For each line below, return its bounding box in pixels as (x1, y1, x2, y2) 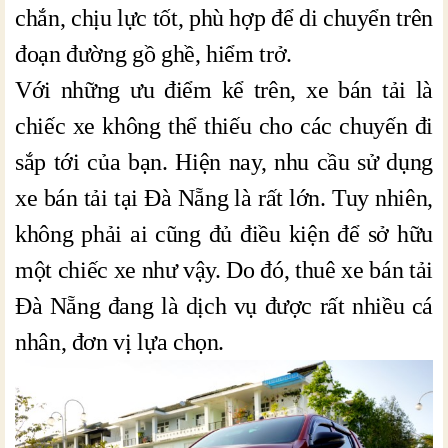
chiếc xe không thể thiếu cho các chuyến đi (15, 112, 433, 139)
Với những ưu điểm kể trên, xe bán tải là (15, 76, 433, 103)
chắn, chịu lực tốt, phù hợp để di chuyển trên (15, 4, 433, 31)
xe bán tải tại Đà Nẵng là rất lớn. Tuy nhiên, (15, 184, 433, 211)
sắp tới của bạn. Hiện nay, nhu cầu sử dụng (15, 148, 433, 175)
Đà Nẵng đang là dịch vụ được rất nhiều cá (15, 292, 433, 319)
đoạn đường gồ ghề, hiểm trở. (15, 40, 298, 67)
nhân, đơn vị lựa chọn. (15, 328, 225, 355)
